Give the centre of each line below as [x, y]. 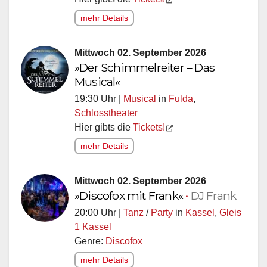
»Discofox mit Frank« [130, 198]
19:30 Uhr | [99, 101]
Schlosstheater [106, 116]
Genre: [90, 244]
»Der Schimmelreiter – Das [145, 70]
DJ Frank [213, 198]
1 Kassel [93, 229]
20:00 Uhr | [99, 215]
